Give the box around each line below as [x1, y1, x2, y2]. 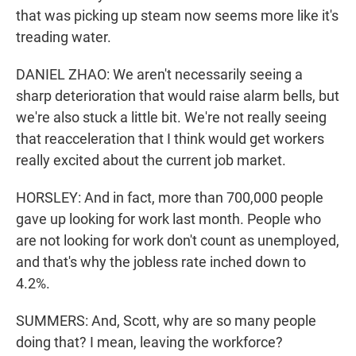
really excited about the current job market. [16, 152, 286, 169]
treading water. [16, 29, 111, 46]
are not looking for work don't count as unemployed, [16, 232, 339, 250]
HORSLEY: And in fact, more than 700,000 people [16, 189, 323, 207]
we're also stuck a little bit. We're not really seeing [16, 109, 327, 126]
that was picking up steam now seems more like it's [16, 7, 339, 25]
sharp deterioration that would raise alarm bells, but [16, 87, 339, 105]
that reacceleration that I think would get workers [16, 130, 324, 148]
